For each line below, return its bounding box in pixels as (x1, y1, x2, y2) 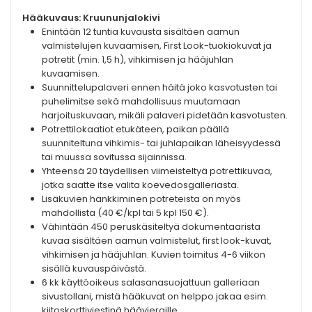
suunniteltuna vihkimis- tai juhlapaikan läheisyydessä (42, 136, 281, 150)
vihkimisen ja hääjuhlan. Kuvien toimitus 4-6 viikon (42, 248, 265, 262)
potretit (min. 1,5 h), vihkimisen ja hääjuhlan (42, 53, 233, 67)
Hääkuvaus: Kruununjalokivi (22, 11, 160, 25)
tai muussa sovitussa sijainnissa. (42, 150, 187, 164)
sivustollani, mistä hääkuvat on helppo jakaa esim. (42, 290, 268, 304)
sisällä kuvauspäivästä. (42, 262, 146, 276)
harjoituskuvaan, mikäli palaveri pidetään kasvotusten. (42, 109, 288, 123)
